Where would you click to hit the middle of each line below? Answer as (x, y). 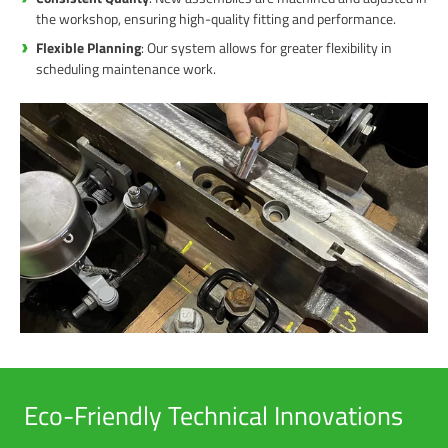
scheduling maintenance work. (126, 69)
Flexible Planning (88, 48)
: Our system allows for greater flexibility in (266, 48)
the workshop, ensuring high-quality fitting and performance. (216, 19)
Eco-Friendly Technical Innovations (213, 415)
